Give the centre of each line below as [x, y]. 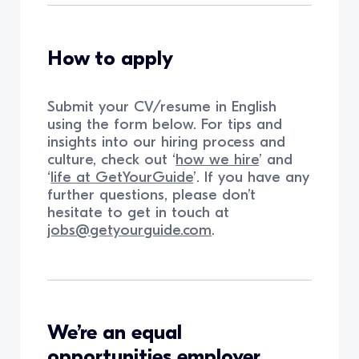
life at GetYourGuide [122, 177]
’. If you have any [252, 177]
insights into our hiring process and [167, 141]
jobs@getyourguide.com [130, 230]
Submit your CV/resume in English [162, 106]
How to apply [111, 59]
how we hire [218, 159]
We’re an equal [115, 333]
